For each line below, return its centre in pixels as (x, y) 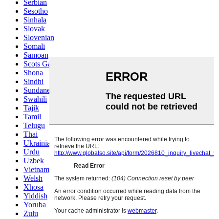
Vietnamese (41, 170)
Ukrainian (39, 143)
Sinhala (35, 20)
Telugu (34, 126)
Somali (34, 46)
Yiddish (35, 196)
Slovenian (39, 38)
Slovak (34, 29)
